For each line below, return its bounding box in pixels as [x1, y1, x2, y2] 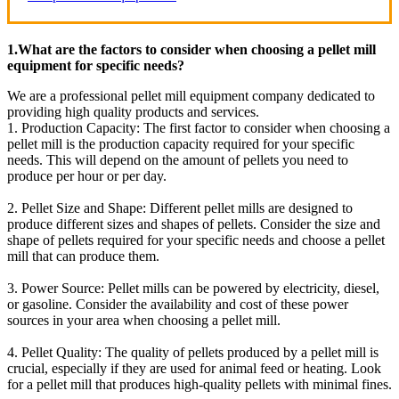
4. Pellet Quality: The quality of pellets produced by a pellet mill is [7, 344, 379, 360]
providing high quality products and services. [7, 103, 259, 119]
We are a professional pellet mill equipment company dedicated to [7, 87, 375, 103]
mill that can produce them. [7, 248, 159, 264]
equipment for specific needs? [7, 57, 184, 73]
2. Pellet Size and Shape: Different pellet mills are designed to [7, 199, 353, 216]
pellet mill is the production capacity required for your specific [7, 135, 354, 151]
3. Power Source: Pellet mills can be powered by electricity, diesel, [7, 280, 379, 296]
